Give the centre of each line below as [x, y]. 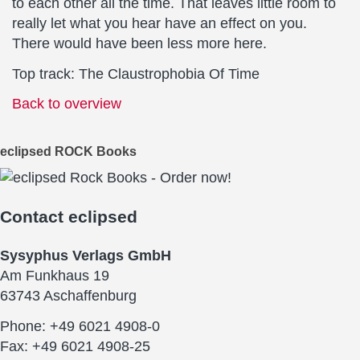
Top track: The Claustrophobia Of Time [136, 74]
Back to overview [67, 104]
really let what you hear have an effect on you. [160, 23]
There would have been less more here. [139, 43]
